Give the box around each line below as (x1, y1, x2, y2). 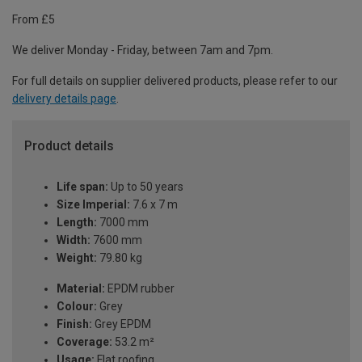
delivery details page (12, 92, 116, 106)
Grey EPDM (92, 318, 151, 331)
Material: (57, 282, 105, 296)
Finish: (57, 318, 92, 331)
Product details (24, 138, 114, 154)
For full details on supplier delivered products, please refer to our (12, 74, 338, 88)
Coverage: (57, 335, 112, 349)
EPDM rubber (105, 282, 175, 296)
